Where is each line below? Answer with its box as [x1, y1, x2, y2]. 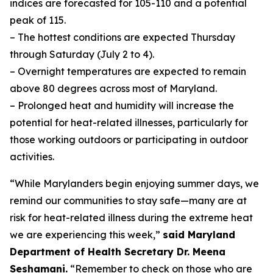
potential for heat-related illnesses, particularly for [10, 116, 248, 129]
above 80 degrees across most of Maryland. [10, 82, 217, 94]
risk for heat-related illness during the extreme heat [10, 211, 253, 224]
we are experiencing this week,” [10, 229, 163, 241]
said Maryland [163, 229, 235, 241]
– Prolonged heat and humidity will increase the [10, 99, 234, 112]
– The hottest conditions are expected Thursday [10, 31, 235, 43]
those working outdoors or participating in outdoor [10, 133, 248, 146]
